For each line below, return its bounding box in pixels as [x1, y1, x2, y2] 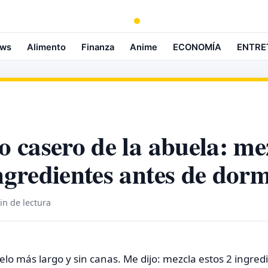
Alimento [27, 42, 66, 53]
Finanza [81, 42, 114, 53]
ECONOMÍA [173, 42, 221, 53]
